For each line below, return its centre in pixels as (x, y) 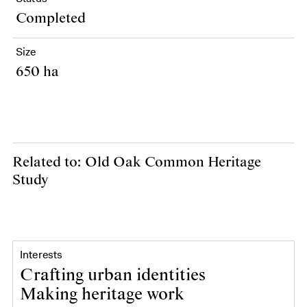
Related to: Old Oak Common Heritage (137, 162)
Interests (41, 255)
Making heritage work (104, 295)
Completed (51, 19)
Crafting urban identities (115, 275)
